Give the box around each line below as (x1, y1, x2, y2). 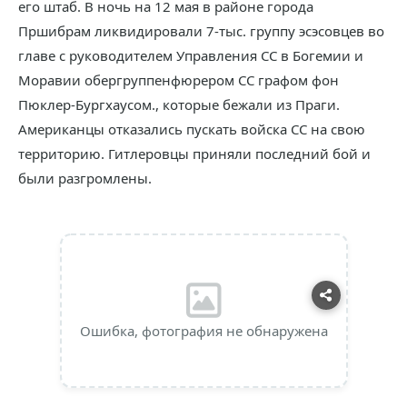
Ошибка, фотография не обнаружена (79, 322, 328, 340)
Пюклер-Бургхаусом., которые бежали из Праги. (18, 95, 340, 114)
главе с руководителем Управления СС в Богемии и (18, 46, 363, 65)
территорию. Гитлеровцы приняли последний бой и (18, 144, 371, 163)
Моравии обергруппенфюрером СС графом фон (18, 71, 339, 89)
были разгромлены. (18, 169, 152, 187)
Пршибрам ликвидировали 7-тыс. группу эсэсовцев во (18, 22, 384, 40)
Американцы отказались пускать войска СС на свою (18, 120, 365, 138)
